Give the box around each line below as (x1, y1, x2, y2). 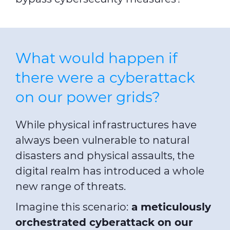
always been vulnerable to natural (15, 134, 189, 147)
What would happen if (15, 49, 177, 67)
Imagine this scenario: (15, 201, 128, 214)
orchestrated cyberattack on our (15, 216, 193, 229)
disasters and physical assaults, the (15, 149, 195, 162)
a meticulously (128, 201, 211, 214)
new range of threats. (15, 180, 126, 193)
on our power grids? (15, 88, 160, 106)
